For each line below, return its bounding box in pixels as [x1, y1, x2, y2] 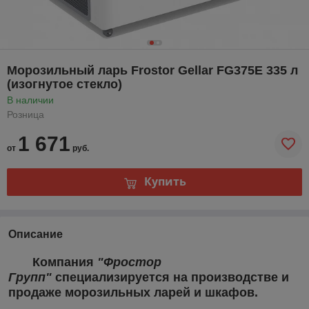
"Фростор [97, 255, 161, 269]
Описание [8, 228, 63, 240]
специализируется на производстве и [52, 270, 289, 284]
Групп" [8, 270, 52, 284]
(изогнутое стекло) [7, 77, 122, 91]
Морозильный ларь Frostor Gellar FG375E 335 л [7, 63, 298, 77]
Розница [7, 108, 44, 120]
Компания [8, 255, 97, 269]
